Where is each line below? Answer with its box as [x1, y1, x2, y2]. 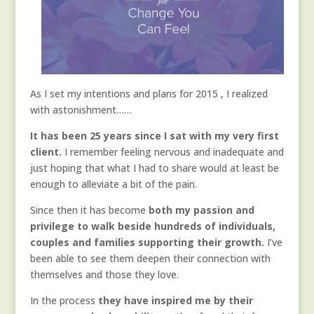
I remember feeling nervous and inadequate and [64, 145, 284, 159]
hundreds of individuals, [153, 219, 275, 233]
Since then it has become [29, 203, 149, 217]
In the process [29, 294, 98, 308]
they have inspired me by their [97, 294, 253, 308]
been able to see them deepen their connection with [29, 252, 271, 266]
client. [29, 145, 64, 159]
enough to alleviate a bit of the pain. [29, 177, 197, 191]
